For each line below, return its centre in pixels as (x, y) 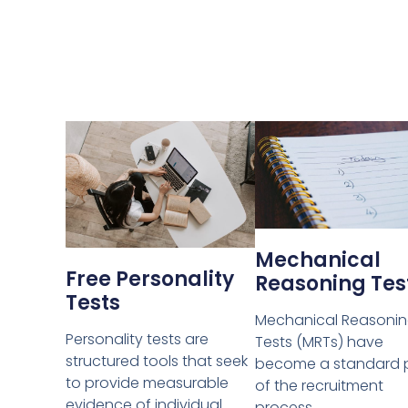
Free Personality (150, 280)
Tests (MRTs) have (320, 342)
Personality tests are (137, 340)
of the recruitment (320, 385)
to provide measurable (147, 383)
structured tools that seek (157, 362)
